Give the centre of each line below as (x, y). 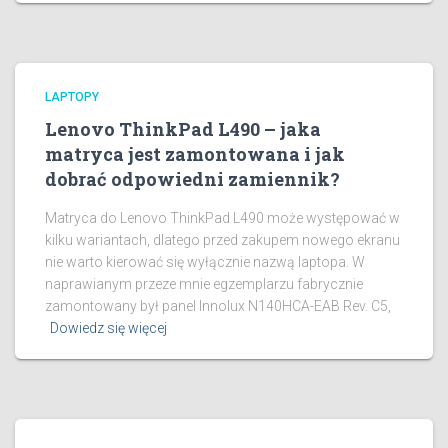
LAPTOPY (72, 97)
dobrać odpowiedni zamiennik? (192, 179)
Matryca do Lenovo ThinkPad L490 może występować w (222, 218)
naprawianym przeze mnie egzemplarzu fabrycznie (204, 284)
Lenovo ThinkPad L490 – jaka (183, 129)
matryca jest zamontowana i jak (195, 154)
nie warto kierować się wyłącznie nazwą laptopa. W (205, 262)
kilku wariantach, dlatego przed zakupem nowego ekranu (222, 240)
